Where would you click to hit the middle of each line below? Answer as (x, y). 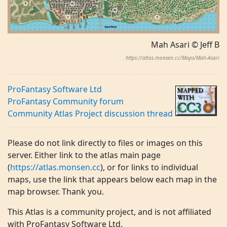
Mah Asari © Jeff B (185, 44)
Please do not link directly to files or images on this (105, 143)
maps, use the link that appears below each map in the (112, 179)
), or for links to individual (149, 167)
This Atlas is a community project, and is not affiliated (109, 212)
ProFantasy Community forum (66, 101)
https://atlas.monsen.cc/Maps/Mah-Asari (173, 58)
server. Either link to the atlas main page (84, 155)
